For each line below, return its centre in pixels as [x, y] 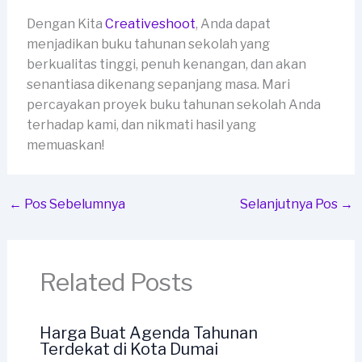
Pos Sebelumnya [73, 204]
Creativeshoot [150, 24]
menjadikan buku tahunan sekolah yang [148, 44]
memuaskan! [65, 145]
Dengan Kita [65, 24]
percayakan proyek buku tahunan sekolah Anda [173, 105]
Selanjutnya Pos [290, 204]
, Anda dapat [233, 24]
